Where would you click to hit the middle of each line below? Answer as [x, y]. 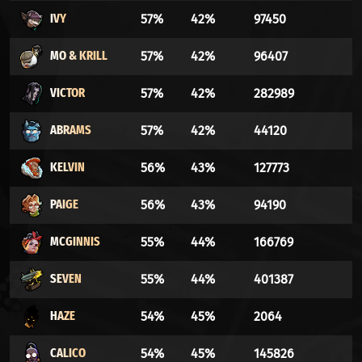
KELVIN [67, 167]
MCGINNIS [75, 242]
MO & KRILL [79, 56]
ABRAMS [71, 130]
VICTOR [67, 93]
